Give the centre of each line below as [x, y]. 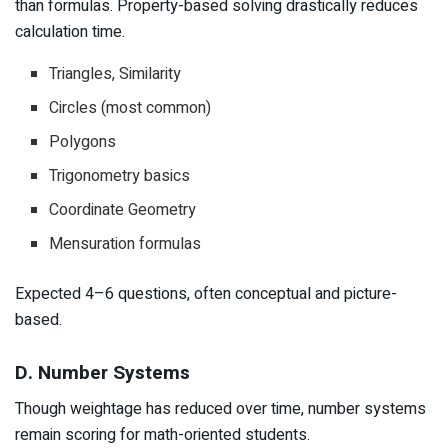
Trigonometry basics [120, 176]
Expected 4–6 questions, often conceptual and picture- [206, 294]
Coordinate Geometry [123, 210]
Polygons [83, 142]
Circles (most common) [130, 108]
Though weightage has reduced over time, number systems [220, 409]
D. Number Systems [102, 372]
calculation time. [70, 32]
